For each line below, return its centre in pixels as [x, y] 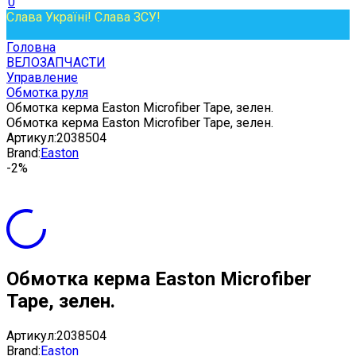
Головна [31, 47]
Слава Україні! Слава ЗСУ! [83, 17]
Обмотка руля [47, 93]
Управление [42, 77]
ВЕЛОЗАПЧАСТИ [56, 62]
